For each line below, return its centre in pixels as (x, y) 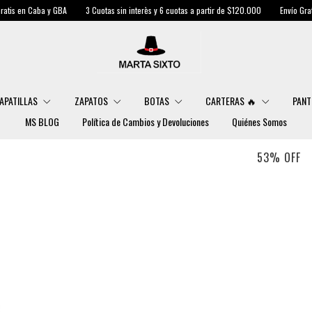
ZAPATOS (92, 101)
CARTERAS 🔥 (232, 101)
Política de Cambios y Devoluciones (146, 122)
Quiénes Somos (259, 122)
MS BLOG (42, 122)
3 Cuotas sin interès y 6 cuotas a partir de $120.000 (120, 10)
